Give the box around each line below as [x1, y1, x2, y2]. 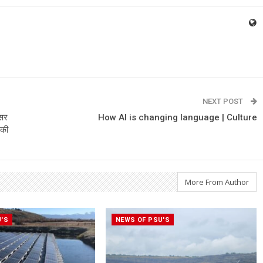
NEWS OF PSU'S [115, 215, 170, 224]
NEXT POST [203, 97, 245, 106]
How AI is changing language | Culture [98, 112, 257, 123]
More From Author [185, 177, 249, 188]
